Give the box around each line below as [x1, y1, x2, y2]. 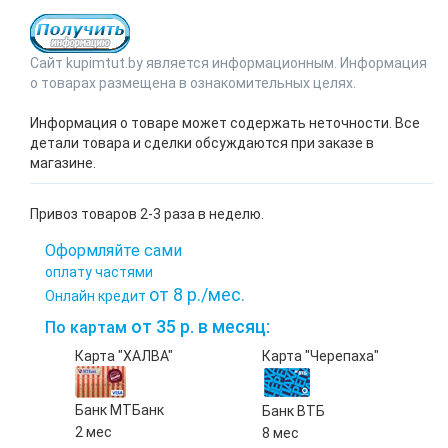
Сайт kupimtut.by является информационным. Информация [30, 55, 427, 71]
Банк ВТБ [261, 403, 325, 419]
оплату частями [45, 264, 153, 280]
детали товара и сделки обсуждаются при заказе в [30, 135, 374, 151]
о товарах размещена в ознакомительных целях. [30, 75, 356, 91]
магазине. [30, 155, 96, 171]
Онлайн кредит [45, 288, 149, 304]
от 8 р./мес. [149, 284, 245, 305]
